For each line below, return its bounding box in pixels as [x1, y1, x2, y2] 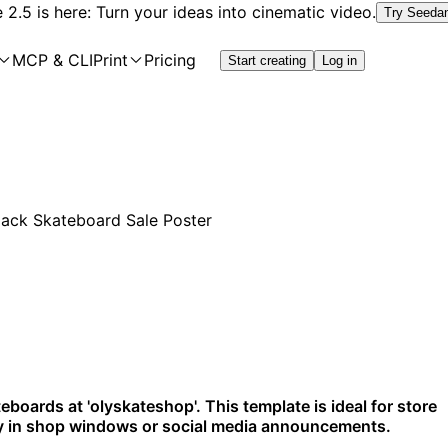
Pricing [144, 50, 196, 70]
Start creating [228, 52, 306, 68]
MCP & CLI [12, 50, 93, 70]
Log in [322, 52, 357, 68]
